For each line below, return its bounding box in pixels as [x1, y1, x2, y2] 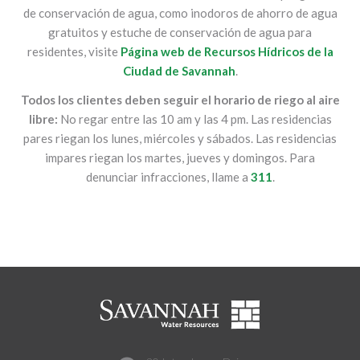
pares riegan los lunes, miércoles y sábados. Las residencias [23, 131, 337, 145]
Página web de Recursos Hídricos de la [120, 44, 333, 59]
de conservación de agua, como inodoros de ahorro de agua [22, 6, 337, 20]
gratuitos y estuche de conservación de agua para [48, 25, 312, 39]
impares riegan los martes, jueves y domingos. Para [45, 150, 315, 165]
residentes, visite [27, 44, 121, 59]
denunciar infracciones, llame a [85, 170, 251, 184]
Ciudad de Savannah [122, 63, 235, 78]
